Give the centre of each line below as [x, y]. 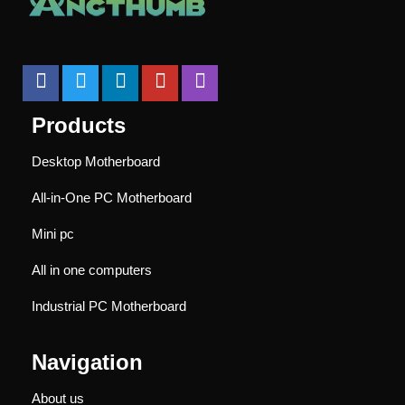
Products [79, 125]
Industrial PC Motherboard [109, 306]
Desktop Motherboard [96, 161]
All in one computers [92, 269]
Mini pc [53, 233]
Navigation [87, 362]
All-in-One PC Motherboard [112, 197]
